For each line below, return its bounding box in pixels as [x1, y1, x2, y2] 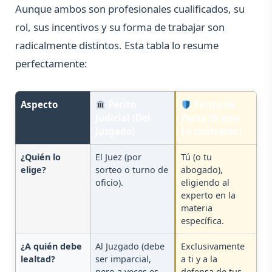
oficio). [95, 177, 123, 189]
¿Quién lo [21, 151, 61, 163]
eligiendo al [181, 177, 229, 189]
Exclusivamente [181, 240, 245, 253]
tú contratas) [181, 125, 242, 138]
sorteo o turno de [95, 164, 168, 176]
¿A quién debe [21, 240, 82, 253]
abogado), [181, 164, 223, 176]
